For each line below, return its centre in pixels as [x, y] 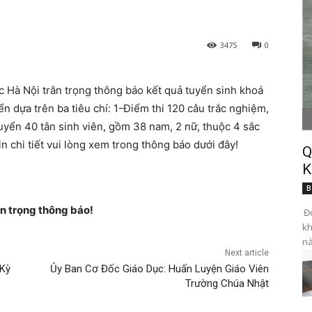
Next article [247, 253]
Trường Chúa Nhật [227, 284]
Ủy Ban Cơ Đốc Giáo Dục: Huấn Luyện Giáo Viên [159, 269]
